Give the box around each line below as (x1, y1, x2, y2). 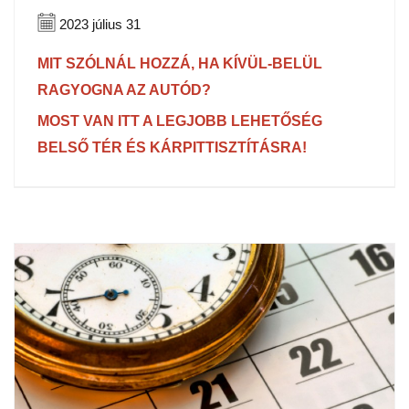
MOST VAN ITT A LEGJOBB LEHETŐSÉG (37, 113, 322, 130)
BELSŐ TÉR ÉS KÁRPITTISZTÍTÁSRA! (37, 140, 307, 156)
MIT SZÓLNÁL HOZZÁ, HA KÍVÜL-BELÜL (37, 56, 322, 72)
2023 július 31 (56, 16, 141, 33)
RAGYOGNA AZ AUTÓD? (37, 82, 211, 99)
